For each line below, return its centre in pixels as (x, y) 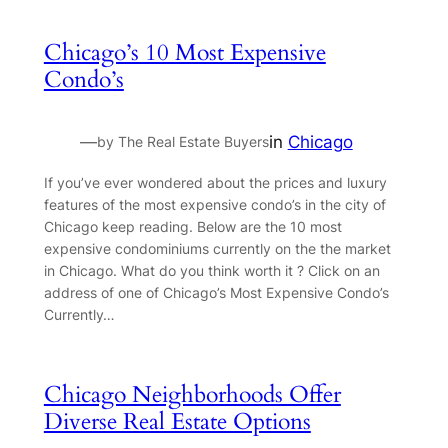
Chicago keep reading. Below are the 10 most (192, 226)
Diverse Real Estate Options (177, 421)
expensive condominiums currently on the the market (217, 248)
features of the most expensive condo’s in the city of (214, 204)
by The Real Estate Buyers (182, 142)
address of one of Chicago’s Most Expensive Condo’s (216, 292)
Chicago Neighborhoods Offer (192, 394)
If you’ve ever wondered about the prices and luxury (215, 182)
